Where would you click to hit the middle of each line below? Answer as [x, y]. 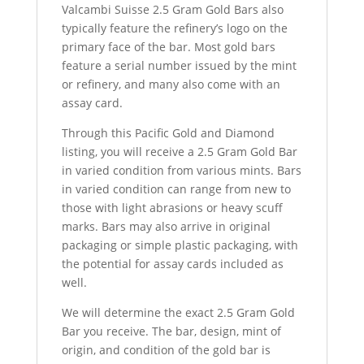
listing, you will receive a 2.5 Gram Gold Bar [179, 152]
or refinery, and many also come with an [171, 84]
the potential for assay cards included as [172, 264]
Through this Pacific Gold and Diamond [168, 133]
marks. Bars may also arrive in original [166, 227]
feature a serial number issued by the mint [179, 66]
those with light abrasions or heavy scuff [172, 208]
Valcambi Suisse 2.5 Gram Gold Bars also [172, 10]
